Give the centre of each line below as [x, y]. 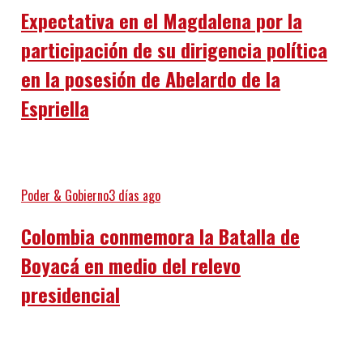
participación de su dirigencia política [174, 50]
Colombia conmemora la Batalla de [160, 235]
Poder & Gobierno [64, 196]
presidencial [70, 294]
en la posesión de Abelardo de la [150, 79]
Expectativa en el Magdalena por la [161, 21]
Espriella [55, 108]
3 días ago [134, 196]
